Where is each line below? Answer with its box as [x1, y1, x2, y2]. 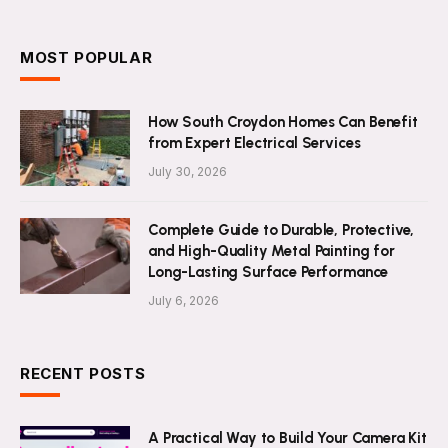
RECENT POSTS [20, 364, 146, 384]
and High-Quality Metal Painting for [148, 242, 395, 261]
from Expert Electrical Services [148, 134, 361, 153]
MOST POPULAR [20, 48, 153, 68]
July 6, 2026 [148, 293, 219, 309]
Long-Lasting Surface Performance [148, 263, 389, 282]
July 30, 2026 [148, 164, 227, 180]
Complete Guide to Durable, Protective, [148, 221, 415, 240]
